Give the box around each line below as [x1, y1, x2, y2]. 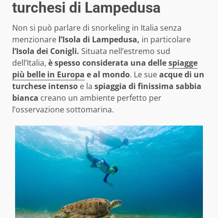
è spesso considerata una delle [48, 57, 168, 69]
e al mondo [85, 69, 130, 80]
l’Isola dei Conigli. [12, 46, 79, 57]
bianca [12, 92, 38, 104]
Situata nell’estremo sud [79, 46, 170, 57]
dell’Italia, [12, 57, 48, 69]
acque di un [159, 69, 204, 80]
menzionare [12, 34, 56, 45]
